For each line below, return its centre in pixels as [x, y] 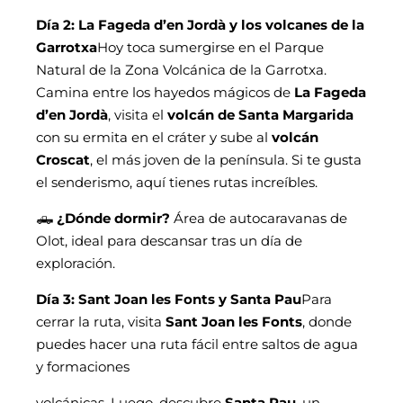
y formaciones [85, 366]
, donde [327, 321]
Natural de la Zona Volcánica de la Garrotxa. [181, 69]
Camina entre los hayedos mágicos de [165, 92]
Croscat [63, 159]
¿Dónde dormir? [115, 218]
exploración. [76, 263]
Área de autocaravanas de [260, 218]
